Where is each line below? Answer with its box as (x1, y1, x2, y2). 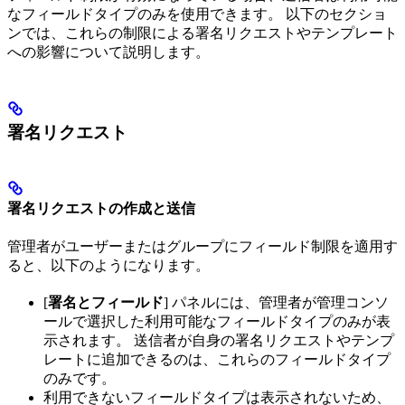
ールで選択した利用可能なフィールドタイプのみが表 (43, 314, 391, 330)
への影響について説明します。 (7, 43, 210, 60)
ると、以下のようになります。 (7, 258, 210, 274)
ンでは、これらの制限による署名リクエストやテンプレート (7, 24, 398, 41)
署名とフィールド (48, 295, 164, 311)
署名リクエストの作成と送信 (7, 201, 195, 217)
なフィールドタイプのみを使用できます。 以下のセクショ (7, 5, 387, 22)
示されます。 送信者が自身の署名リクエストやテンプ (43, 333, 394, 349)
